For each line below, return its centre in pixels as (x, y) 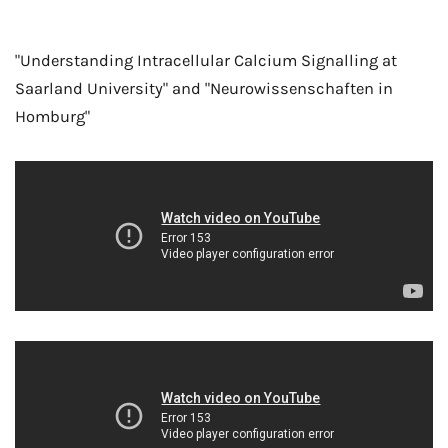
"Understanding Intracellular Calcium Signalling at (206, 61)
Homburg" (52, 117)
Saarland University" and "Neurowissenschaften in (204, 89)
